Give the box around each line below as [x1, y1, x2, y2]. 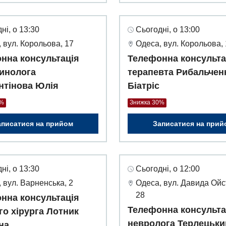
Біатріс [128, 81, 159, 91]
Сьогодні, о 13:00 [136, 25, 200, 34]
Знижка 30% [130, 99, 164, 106]
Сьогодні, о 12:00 [136, 164, 200, 174]
